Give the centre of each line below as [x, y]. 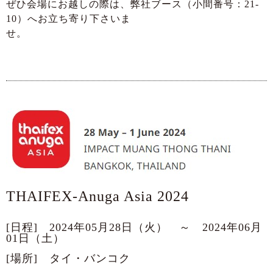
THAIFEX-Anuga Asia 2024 [97, 197]
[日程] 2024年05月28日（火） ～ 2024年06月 [134, 228]
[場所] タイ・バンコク [68, 259]
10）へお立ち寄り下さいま [69, 19]
